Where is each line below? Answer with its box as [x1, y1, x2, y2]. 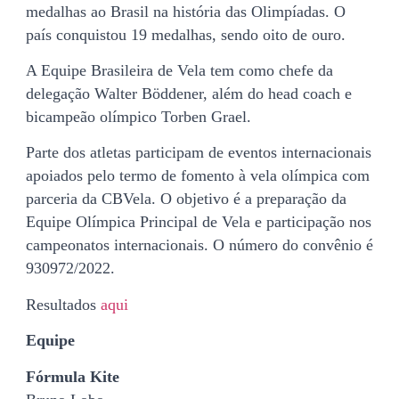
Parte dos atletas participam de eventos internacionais [26, 143, 371, 162]
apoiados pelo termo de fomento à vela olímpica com [26, 167, 370, 185]
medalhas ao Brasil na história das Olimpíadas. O [26, 2, 346, 20]
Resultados [26, 295, 101, 313]
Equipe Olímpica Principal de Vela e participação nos [26, 213, 371, 232]
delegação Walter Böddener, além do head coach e [26, 85, 352, 103]
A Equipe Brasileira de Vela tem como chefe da [26, 61, 333, 80]
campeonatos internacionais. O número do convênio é [26, 236, 373, 255]
